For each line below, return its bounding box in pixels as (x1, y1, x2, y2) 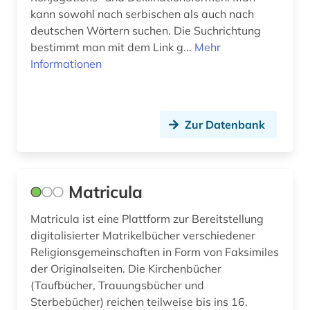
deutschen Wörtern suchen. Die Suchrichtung (30, 23, 261, 37)
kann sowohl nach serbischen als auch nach (30, 6, 254, 21)
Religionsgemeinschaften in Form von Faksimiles (30, 244, 279, 259)
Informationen (30, 56, 102, 71)
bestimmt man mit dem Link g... (30, 39, 194, 54)
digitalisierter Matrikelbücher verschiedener (30, 228, 255, 242)
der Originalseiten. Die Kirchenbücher (30, 261, 221, 275)
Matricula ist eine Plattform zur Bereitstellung (30, 211, 264, 226)
